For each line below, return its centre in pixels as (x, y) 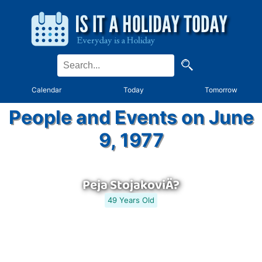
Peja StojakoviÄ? (131, 185)
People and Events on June (131, 117)
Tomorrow (221, 90)
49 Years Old (131, 200)
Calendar (47, 90)
